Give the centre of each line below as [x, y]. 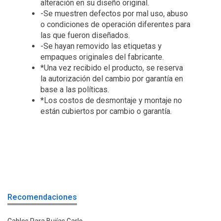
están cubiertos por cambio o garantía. [106, 111]
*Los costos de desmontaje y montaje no [111, 100]
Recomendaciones [42, 197]
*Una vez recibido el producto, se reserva [112, 68]
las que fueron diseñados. [85, 35]
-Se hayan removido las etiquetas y [101, 46]
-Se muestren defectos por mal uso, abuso [114, 13]
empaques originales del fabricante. [102, 57]
